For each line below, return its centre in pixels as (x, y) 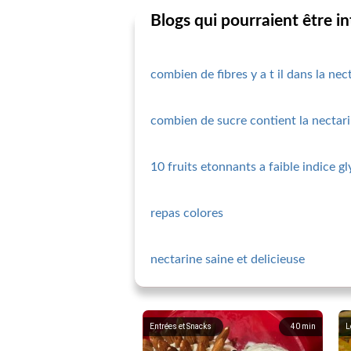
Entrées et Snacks (181, 326)
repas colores (187, 213)
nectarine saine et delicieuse (228, 259)
